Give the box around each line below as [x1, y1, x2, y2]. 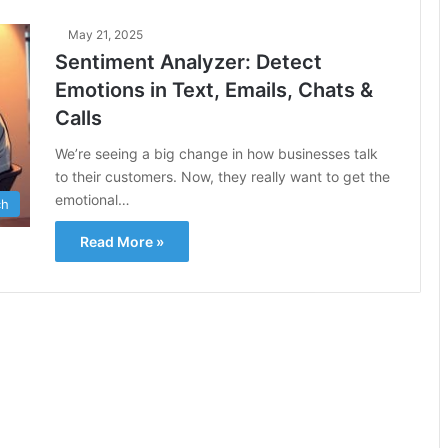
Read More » [80, 232, 164, 250]
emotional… [55, 190, 130, 208]
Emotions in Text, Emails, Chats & [55, 77, 373, 102]
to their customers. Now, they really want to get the [55, 167, 390, 185]
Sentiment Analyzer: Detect [55, 49, 322, 74]
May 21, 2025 [68, 26, 143, 42]
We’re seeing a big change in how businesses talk [55, 144, 378, 162]
